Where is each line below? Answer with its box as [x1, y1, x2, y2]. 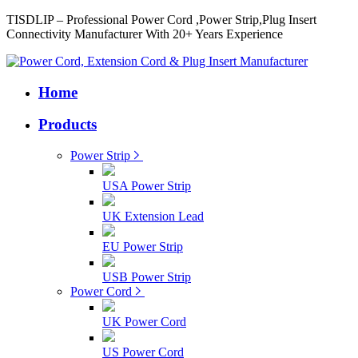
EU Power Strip [102, 240, 183, 254]
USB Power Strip [102, 270, 191, 284]
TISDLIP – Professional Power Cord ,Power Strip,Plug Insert [6, 13, 316, 26]
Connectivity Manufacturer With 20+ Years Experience [6, 27, 283, 41]
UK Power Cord [102, 315, 186, 329]
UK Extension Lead [102, 209, 204, 224]
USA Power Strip [102, 179, 191, 193]
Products [38, 116, 97, 133]
